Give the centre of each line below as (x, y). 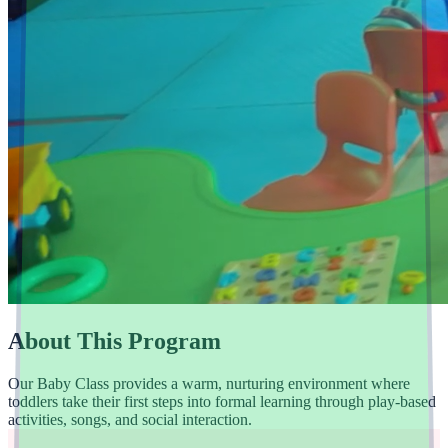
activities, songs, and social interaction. (130, 419)
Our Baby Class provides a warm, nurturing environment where (209, 383)
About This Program (114, 340)
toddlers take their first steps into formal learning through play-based (222, 401)
